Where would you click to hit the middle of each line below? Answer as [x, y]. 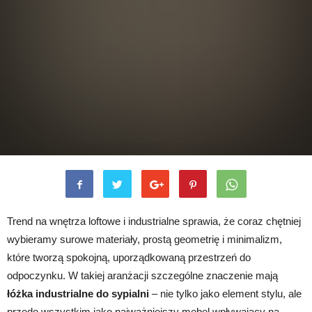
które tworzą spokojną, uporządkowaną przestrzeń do [129, 257]
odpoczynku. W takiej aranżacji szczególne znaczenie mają [142, 275]
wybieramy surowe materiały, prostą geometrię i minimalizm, [145, 239]
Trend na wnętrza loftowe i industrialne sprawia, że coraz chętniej [154, 221]
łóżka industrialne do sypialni [78, 294]
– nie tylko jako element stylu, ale [225, 294]
